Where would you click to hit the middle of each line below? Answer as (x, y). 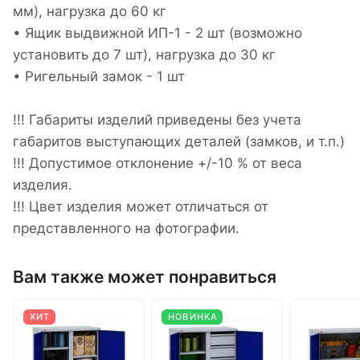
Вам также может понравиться (145, 277)
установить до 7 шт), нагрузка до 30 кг (144, 55)
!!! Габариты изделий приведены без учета (157, 120)
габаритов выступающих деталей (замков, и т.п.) (179, 142)
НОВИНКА (193, 317)
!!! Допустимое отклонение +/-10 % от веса (157, 164)
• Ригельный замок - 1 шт (99, 77)
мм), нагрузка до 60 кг (90, 12)
